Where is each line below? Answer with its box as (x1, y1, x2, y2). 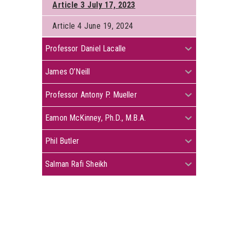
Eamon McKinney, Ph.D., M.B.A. (45, 113, 146, 123)
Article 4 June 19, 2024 (52, 21, 140, 31)
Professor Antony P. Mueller (45, 90, 137, 100)
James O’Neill (45, 67, 90, 76)
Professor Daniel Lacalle (45, 44, 126, 53)
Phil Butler (45, 136, 79, 146)
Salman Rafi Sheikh (45, 159, 108, 169)
